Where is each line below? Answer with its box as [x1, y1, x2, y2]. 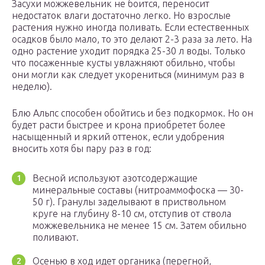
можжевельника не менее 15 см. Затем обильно [33, 220, 247, 231]
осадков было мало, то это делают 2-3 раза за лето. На [12, 34, 252, 45]
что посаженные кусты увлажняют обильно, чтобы [12, 57, 235, 69]
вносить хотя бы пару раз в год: [12, 143, 151, 154]
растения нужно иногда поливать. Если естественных [12, 22, 249, 33]
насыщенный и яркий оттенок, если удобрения [12, 131, 224, 143]
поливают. [33, 232, 79, 243]
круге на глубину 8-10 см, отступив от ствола [33, 208, 231, 219]
